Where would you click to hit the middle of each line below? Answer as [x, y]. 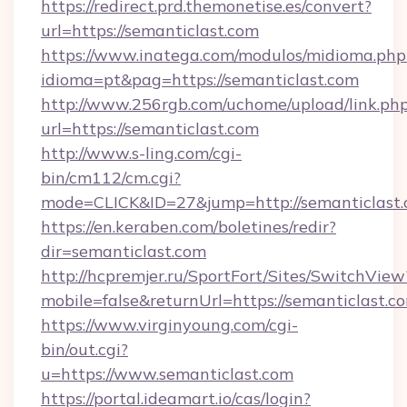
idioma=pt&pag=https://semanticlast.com [200, 79]
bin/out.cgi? [84, 349]
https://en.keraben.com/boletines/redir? [189, 227]
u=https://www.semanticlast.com [167, 374]
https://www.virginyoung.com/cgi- [169, 325]
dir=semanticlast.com [124, 251]
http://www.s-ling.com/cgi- [141, 153]
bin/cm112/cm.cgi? [111, 178]
